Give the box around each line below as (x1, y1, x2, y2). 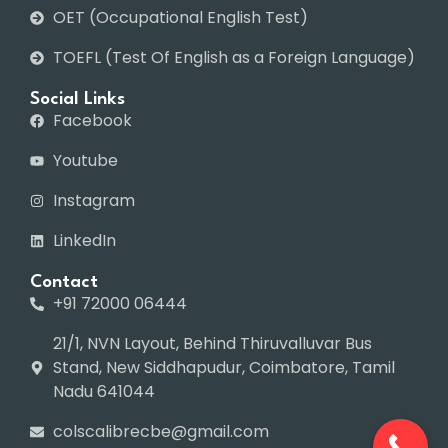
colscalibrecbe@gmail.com (52, 420, 269, 444)
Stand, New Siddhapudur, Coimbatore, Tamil (52, 356, 395, 380)
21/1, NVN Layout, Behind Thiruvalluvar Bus (52, 332, 372, 356)
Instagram (52, 189, 135, 213)
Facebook (52, 109, 132, 133)
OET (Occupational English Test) (52, 6, 308, 30)
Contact (30, 274, 98, 292)
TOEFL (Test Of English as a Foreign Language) (52, 46, 415, 70)
